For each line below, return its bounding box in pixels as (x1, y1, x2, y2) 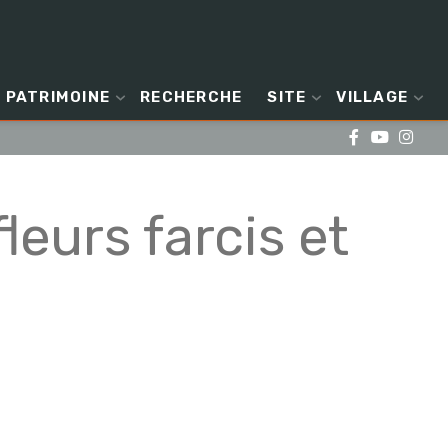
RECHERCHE (140, 88, 243, 106)
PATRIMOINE (5, 88, 110, 106)
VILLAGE (336, 88, 408, 106)
